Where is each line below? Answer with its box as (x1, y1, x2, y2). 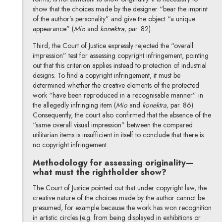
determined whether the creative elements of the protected (32, 80, 199, 90)
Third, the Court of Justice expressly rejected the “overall (32, 40, 193, 51)
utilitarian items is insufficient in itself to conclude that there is (32, 129, 204, 140)
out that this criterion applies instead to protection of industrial (32, 60, 207, 70)
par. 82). (128, 23, 152, 34)
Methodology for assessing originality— (32, 156, 193, 168)
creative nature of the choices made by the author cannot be (32, 193, 205, 203)
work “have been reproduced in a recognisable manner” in (32, 90, 203, 100)
